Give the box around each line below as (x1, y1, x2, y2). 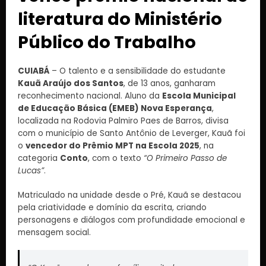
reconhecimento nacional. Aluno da (18, 90, 162, 102)
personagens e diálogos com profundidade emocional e (18, 214, 245, 226)
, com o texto (88, 153, 144, 164)
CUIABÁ (18, 65, 49, 77)
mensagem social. (18, 226, 91, 238)
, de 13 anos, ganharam (123, 78, 216, 90)
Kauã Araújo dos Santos (18, 78, 123, 90)
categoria (18, 153, 60, 164)
